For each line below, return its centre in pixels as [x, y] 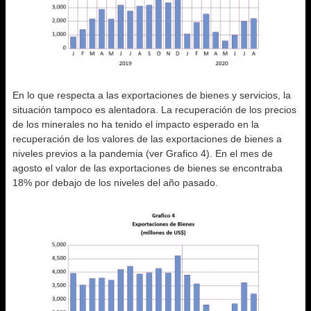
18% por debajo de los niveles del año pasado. [115, 182]
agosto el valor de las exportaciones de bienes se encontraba [148, 168]
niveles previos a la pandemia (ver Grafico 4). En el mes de [143, 153]
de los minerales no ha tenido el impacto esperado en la [136, 124]
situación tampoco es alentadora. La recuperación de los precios [154, 109]
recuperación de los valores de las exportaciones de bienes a [147, 138]
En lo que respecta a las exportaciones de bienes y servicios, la [152, 95]
